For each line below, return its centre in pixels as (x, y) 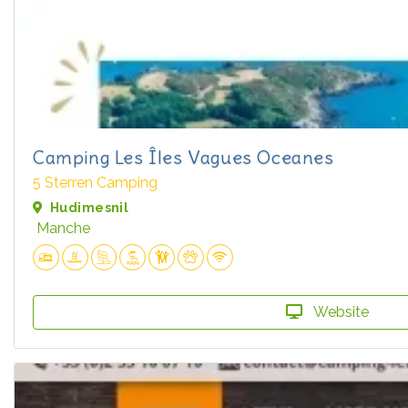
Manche (63, 229)
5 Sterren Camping (95, 183)
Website (339, 311)
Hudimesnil (90, 208)
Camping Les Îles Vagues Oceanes (184, 158)
